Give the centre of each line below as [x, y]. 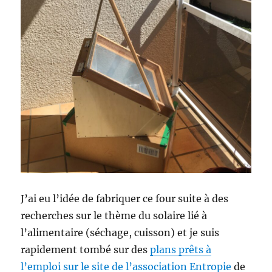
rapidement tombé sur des [86, 249]
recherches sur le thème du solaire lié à [114, 215]
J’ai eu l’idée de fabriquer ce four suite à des [125, 198]
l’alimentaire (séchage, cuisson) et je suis [120, 232]
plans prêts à [181, 249]
